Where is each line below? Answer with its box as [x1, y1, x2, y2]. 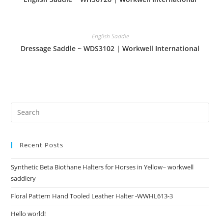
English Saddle [91, 32, 129, 41]
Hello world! [11, 209, 46, 218]
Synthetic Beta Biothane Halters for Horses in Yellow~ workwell [11, 162, 194, 171]
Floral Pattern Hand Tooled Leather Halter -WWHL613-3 [11, 191, 173, 200]
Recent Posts [20, 140, 64, 149]
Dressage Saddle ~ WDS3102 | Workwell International [21, 44, 199, 54]
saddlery [11, 173, 36, 183]
